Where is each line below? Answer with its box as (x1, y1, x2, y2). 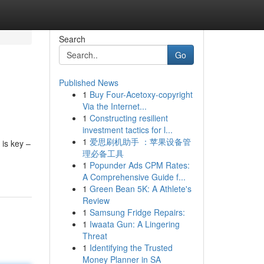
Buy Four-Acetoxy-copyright (89, 88, 193, 100)
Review (82, 194, 110, 206)
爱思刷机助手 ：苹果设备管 (89, 136, 191, 147)
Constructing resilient (89, 112, 168, 124)
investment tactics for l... (82, 124, 173, 136)
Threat (82, 230, 107, 242)
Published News (58, 77, 118, 88)
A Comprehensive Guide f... (82, 171, 186, 183)
